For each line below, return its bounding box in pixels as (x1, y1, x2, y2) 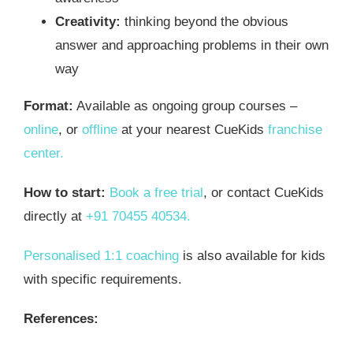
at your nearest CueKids (117, 122, 268, 138)
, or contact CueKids (203, 185, 324, 201)
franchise (267, 122, 322, 138)
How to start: (23, 185, 106, 201)
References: (23, 311, 98, 327)
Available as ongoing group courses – (72, 98, 297, 114)
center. (23, 146, 64, 162)
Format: (23, 98, 73, 114)
